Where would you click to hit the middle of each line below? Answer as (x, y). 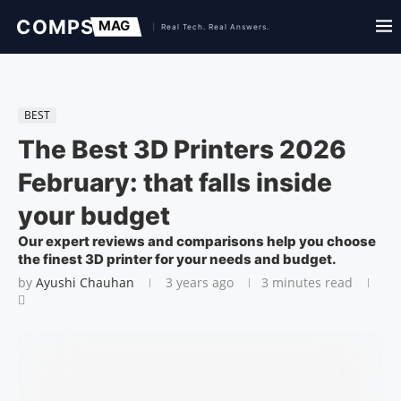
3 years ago (198, 282)
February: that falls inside (175, 183)
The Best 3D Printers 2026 (182, 149)
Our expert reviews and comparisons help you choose (197, 241)
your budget (94, 216)
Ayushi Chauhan (85, 282)
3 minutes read (307, 282)
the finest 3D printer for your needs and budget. (177, 259)
